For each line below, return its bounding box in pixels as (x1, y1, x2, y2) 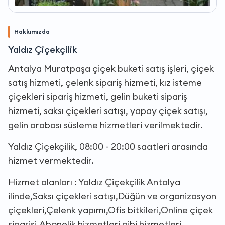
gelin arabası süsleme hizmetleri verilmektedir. (8, 119, 203, 131)
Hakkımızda (14, 27, 50, 35)
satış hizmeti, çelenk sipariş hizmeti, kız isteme (8, 76, 202, 88)
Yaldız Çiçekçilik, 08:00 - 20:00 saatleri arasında (8, 140, 208, 152)
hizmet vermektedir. (8, 154, 94, 166)
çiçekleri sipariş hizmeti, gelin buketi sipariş (8, 90, 187, 102)
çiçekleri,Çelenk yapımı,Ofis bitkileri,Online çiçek (8, 204, 213, 216)
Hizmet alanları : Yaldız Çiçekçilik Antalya (8, 176, 180, 188)
